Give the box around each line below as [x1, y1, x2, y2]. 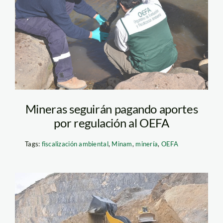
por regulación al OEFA [54, 115, 169, 130]
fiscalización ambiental [41, 139, 109, 148]
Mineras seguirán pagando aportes [25, 101, 198, 116]
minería [135, 139, 158, 148]
